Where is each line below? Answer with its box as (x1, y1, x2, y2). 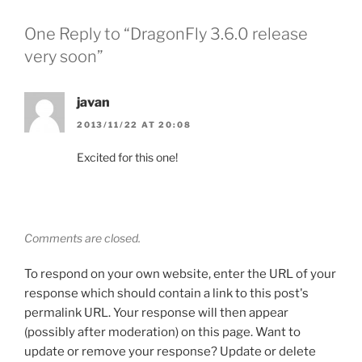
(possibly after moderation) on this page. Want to (24, 325, 301, 340)
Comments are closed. (24, 231, 141, 246)
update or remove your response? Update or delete (24, 344, 316, 360)
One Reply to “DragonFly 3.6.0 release (24, 23, 308, 44)
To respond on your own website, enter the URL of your (24, 267, 336, 282)
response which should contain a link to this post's (24, 286, 309, 301)
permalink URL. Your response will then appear (24, 305, 288, 321)
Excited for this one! (77, 150, 178, 165)
